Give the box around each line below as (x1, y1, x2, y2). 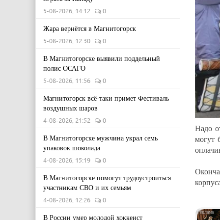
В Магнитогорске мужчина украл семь (43, 133, 158, 142)
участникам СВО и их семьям (43, 183, 131, 192)
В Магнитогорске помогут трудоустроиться (43, 173, 171, 182)
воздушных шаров (43, 103, 98, 112)
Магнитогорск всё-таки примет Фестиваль (43, 93, 169, 103)
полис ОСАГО (43, 63, 85, 73)
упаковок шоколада (43, 143, 100, 152)
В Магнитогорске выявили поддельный (43, 54, 160, 63)
